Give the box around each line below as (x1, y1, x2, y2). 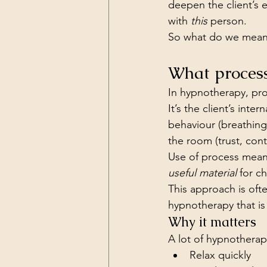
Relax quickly (190, 249, 251, 262)
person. (207, 14, 247, 27)
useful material (168, 166, 237, 179)
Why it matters (168, 213, 256, 231)
